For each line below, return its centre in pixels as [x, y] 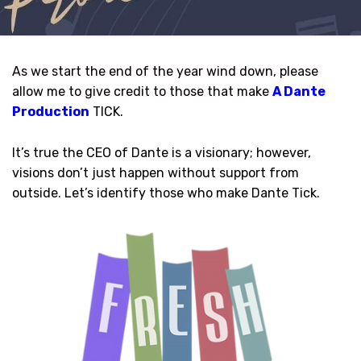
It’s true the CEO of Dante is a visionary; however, [162, 152]
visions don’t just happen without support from [156, 172]
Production [51, 112]
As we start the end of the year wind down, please [165, 72]
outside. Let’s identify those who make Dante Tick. [166, 193]
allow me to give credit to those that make [141, 92]
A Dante [299, 92]
